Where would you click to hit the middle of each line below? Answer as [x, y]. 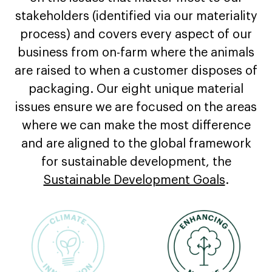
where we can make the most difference [136, 125]
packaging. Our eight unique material [136, 89]
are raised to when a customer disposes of [136, 71]
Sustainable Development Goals [134, 180]
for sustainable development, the [136, 162]
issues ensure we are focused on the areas [136, 107]
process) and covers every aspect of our [136, 34]
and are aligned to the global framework [136, 144]
